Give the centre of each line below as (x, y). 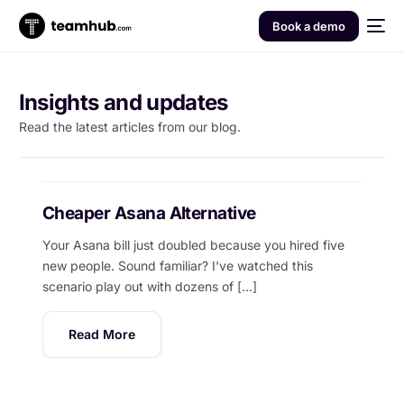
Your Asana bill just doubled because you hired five (193, 244)
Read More (101, 335)
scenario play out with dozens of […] (149, 286)
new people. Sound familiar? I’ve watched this (177, 265)
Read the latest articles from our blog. (129, 127)
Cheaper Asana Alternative (149, 214)
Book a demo (308, 26)
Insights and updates (123, 102)
